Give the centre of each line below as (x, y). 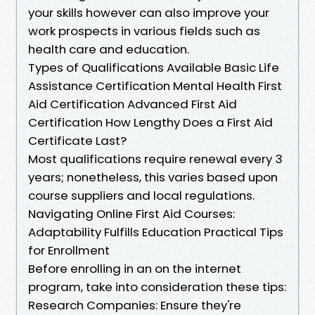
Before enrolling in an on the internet (135, 268)
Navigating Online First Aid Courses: (131, 213)
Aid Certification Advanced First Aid (133, 104)
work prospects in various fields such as (144, 31)
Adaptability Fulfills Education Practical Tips (156, 232)
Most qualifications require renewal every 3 (155, 159)
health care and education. (109, 49)
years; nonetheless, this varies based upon (153, 177)
